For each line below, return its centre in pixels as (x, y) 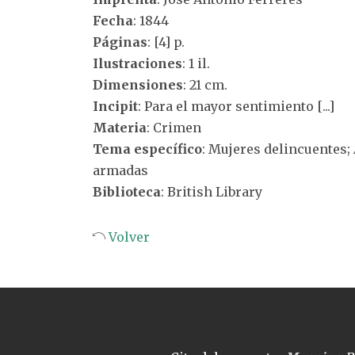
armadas (120, 170)
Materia (120, 128)
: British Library (212, 192)
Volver (128, 237)
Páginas (120, 42)
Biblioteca (127, 192)
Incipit (115, 106)
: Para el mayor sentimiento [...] (236, 106)
